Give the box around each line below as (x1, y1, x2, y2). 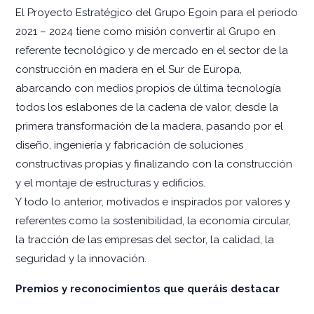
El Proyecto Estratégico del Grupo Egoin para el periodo (15, 6, 298, 19)
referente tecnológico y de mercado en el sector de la (15, 43, 288, 57)
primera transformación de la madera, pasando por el (15, 119, 283, 132)
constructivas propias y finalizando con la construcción (15, 157, 292, 170)
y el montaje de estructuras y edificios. (15, 176, 205, 189)
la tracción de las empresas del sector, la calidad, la (15, 233, 274, 246)
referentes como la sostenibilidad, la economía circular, (15, 214, 291, 227)
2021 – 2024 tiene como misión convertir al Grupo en (15, 25, 275, 38)
